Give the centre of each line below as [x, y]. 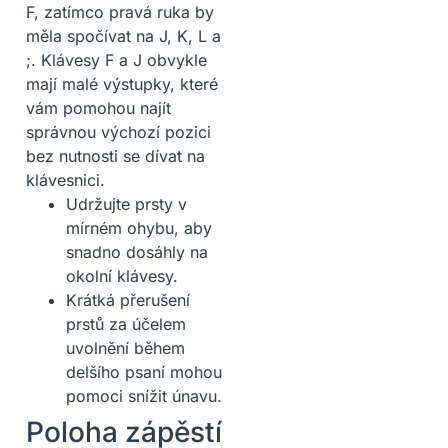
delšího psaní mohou [144, 371]
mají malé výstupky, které [122, 83]
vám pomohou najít [98, 107]
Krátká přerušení [128, 299]
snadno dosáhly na [137, 251]
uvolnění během [125, 347]
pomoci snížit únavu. [144, 395]
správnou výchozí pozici [118, 131]
